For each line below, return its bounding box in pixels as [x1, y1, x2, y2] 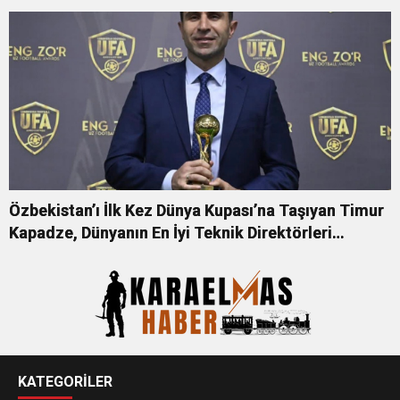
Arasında [9, 245, 75, 264]
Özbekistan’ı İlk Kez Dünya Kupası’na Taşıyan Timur [9, 200, 384, 220]
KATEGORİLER [18, 372, 112, 390]
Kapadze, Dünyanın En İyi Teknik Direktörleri [9, 222, 332, 242]
